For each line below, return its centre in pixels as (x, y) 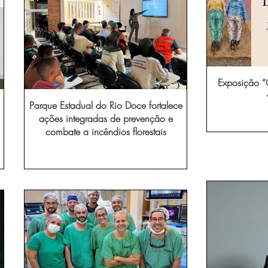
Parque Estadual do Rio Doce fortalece (106, 106)
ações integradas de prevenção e (106, 119)
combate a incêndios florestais (106, 132)
